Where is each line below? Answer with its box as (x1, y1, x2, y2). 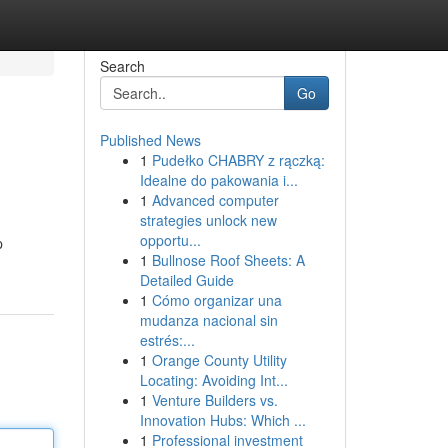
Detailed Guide (139, 270, 234, 290)
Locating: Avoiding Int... (139, 370, 288, 390)
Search (99, 56, 145, 76)
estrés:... (139, 330, 195, 350)
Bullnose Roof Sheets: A (151, 250, 305, 270)
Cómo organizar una (151, 290, 282, 310)
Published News (99, 130, 201, 150)
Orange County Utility (151, 350, 287, 370)
